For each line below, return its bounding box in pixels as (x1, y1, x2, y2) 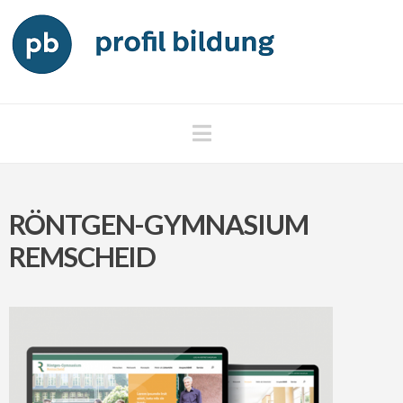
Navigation (210, 119, 317, 145)
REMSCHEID (9, 240, 157, 273)
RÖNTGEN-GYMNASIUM (9, 208, 309, 241)
